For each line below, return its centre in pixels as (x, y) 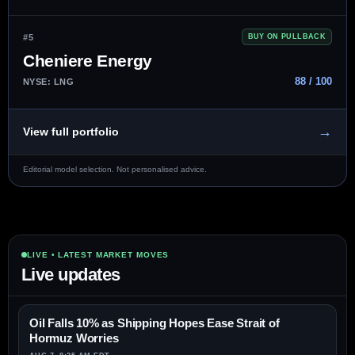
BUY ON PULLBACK (286, 37)
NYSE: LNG (49, 81)
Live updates (71, 275)
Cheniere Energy (88, 61)
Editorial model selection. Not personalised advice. (115, 170)
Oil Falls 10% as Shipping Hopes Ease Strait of (155, 323)
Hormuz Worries (74, 338)
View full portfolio (71, 132)
